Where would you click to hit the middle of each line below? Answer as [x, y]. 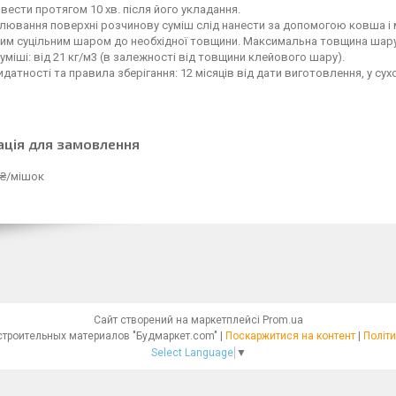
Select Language [192, 352]
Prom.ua [282, 320]
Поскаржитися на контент [290, 336]
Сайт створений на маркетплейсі [178, 320]
